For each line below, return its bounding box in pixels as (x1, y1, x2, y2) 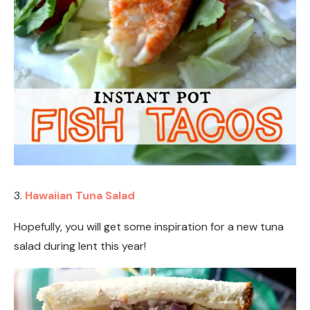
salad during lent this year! (14, 239, 146, 254)
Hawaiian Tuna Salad (25, 188, 138, 203)
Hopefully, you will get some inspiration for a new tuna (14, 219, 284, 235)
